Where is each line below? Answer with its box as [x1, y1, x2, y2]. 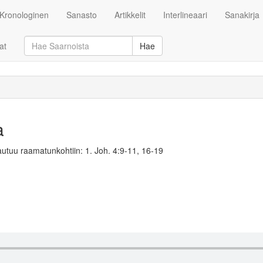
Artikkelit [114, 9, 146, 21]
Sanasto [66, 9, 97, 21]
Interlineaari [163, 9, 207, 21]
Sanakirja [225, 9, 259, 21]
